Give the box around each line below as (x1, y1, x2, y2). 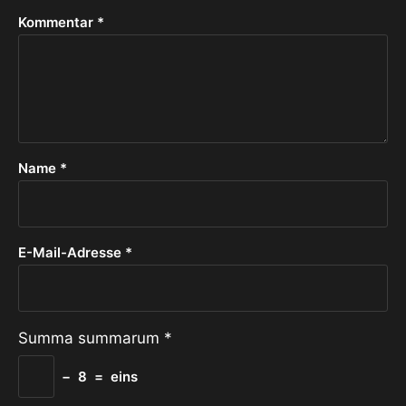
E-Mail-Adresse (18, 243, 125, 261)
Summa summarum (18, 328, 159, 347)
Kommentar (18, 13, 97, 31)
